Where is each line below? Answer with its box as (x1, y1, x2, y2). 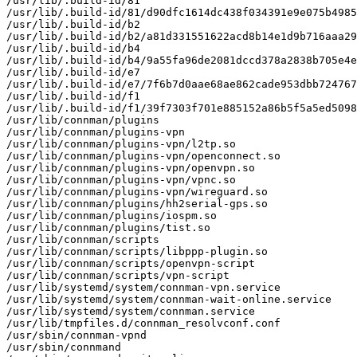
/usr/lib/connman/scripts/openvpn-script (6, 257, 255, 269)
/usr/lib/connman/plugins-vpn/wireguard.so (6, 185, 268, 198)
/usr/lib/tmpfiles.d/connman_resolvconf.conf (6, 316, 280, 329)
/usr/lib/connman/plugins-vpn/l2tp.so (6, 137, 236, 150)
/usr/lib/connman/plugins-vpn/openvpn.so (6, 161, 255, 174)
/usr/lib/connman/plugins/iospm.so (6, 209, 217, 222)
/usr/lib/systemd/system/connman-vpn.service (6, 280, 280, 293)
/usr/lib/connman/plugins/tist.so (6, 221, 210, 233)
